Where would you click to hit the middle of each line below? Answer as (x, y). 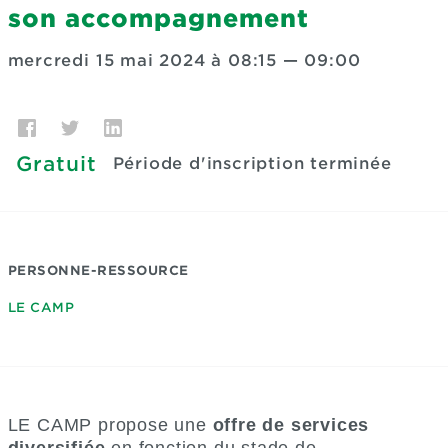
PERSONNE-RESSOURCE (98, 270)
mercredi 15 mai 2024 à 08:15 (142, 60)
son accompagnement (158, 18)
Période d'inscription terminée (252, 163)
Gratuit (56, 164)
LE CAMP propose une (110, 425)
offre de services (291, 425)
